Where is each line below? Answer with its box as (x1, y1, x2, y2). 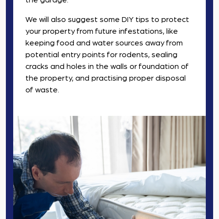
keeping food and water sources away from (25, 39, 183, 47)
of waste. (25, 86, 59, 94)
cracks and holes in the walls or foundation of (25, 63, 189, 71)
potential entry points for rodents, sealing (25, 51, 177, 59)
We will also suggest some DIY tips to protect (25, 16, 189, 24)
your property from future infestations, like (25, 27, 178, 36)
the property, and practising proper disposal (25, 74, 186, 83)
